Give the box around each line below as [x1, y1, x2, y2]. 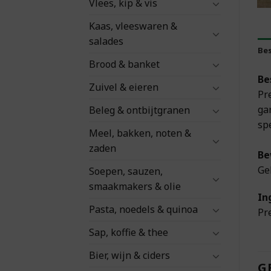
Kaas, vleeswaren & [89, 19, 177, 33]
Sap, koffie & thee [89, 226, 168, 240]
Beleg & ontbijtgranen [89, 103, 190, 117]
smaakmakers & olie [89, 180, 181, 194]
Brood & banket [89, 57, 160, 71]
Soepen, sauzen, [89, 165, 163, 178]
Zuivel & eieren [89, 80, 158, 94]
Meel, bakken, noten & [89, 126, 191, 140]
